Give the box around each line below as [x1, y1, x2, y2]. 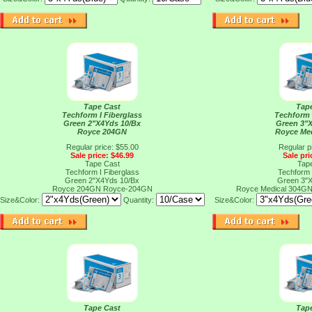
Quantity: [123, 196, 156, 204]
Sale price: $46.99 [70, 151, 134, 159]
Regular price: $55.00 [65, 143, 139, 151]
